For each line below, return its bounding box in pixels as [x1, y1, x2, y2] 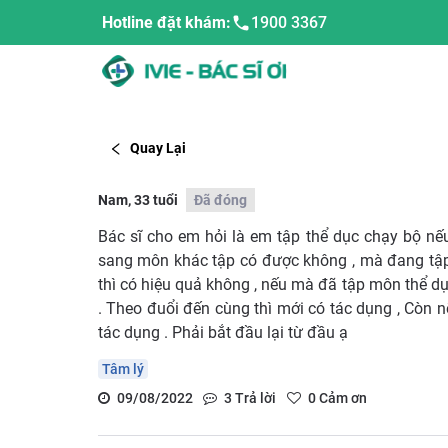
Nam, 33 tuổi [97, 191, 178, 208]
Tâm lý [101, 360, 144, 377]
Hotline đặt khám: [102, 13, 231, 32]
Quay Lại [130, 140, 186, 157]
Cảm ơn [315, 389, 367, 406]
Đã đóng [193, 191, 247, 208]
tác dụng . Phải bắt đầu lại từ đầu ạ [97, 322, 348, 342]
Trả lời [232, 389, 276, 406]
